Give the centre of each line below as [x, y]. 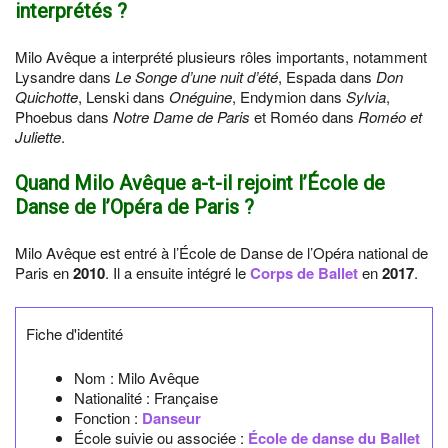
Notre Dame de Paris [181, 116]
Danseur [171, 418]
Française [186, 397]
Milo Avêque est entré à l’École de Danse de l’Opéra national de [221, 252]
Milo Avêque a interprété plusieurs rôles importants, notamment [221, 56]
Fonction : [108, 417]
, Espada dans [327, 76]
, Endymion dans [289, 96]
